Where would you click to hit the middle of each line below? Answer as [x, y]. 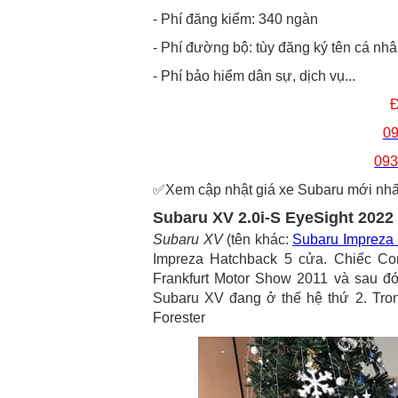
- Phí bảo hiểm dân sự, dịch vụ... [254, 76]
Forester [179, 318]
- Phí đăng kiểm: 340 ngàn [235, 19]
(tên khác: [257, 239]
